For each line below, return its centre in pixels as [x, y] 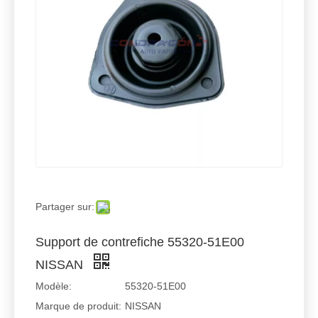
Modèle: [54, 286]
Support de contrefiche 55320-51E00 [140, 242]
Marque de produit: [78, 306]
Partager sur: [65, 207]
